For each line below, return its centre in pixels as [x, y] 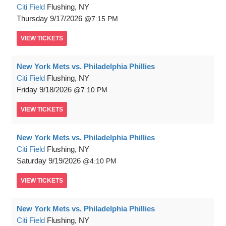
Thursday [32, 19]
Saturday [32, 161]
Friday [27, 90]
